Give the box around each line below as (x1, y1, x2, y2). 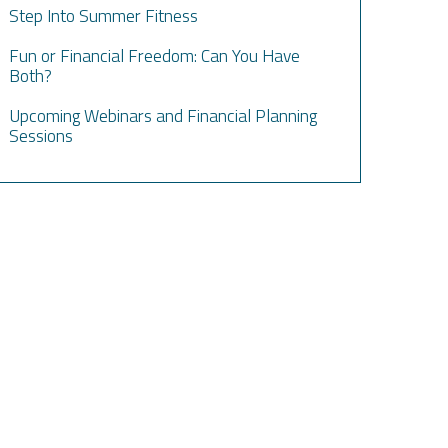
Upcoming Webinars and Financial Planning (9, 102, 318, 129)
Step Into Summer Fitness (9, 2, 199, 29)
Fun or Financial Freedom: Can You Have (9, 42, 301, 69)
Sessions (9, 122, 74, 149)
